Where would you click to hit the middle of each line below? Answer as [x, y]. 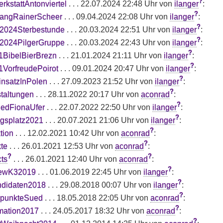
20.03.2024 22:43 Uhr [117, 42]
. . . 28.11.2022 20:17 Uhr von [87, 94]
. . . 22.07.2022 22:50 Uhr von [98, 107]
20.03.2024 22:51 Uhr [117, 29]
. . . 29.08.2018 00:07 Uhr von [99, 185]
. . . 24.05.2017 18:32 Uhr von [92, 211]
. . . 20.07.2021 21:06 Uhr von [97, 120]
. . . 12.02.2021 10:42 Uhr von [67, 133]
